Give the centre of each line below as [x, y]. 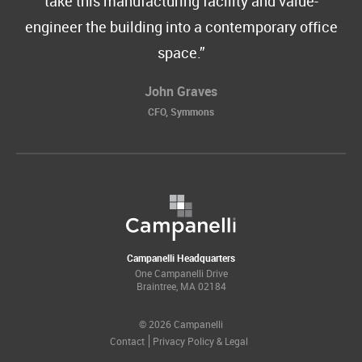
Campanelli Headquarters [181, 258]
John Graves [181, 92]
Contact [127, 341]
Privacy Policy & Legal [200, 341]
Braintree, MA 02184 [181, 286]
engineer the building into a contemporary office [181, 27]
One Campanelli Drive [181, 274]
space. [178, 53]
